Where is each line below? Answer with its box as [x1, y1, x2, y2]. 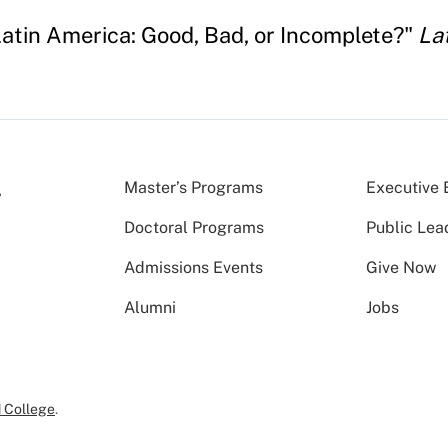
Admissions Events [124, 257, 263, 277]
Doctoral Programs [124, 217, 264, 237]
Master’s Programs [124, 177, 263, 197]
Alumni [124, 297, 176, 317]
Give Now [366, 257, 437, 277]
